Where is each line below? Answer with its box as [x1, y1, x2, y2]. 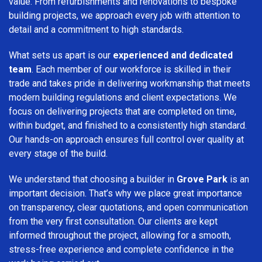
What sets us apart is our [9, 49, 113, 61]
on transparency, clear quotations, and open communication [9, 201, 248, 213]
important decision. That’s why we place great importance [9, 187, 242, 199]
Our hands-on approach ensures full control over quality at [9, 133, 244, 145]
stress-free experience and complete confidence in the [9, 243, 234, 255]
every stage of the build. [9, 147, 108, 159]
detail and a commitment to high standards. [9, 23, 184, 35]
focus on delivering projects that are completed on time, [9, 105, 236, 117]
